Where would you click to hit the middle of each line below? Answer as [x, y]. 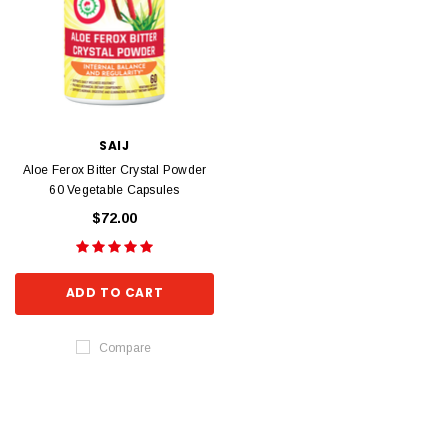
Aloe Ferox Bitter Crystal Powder [114, 169]
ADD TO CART [114, 293]
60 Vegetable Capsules [114, 189]
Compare [125, 347]
